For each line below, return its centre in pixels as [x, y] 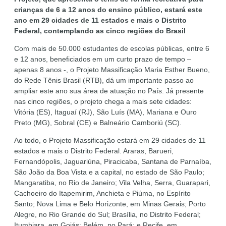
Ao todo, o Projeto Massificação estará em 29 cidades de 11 [110, 140]
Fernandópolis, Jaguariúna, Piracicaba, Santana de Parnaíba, [113, 162]
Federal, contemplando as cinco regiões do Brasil [100, 31]
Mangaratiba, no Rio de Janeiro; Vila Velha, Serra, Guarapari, [112, 183]
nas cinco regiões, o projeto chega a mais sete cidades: [103, 102]
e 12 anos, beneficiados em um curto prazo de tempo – [103, 59]
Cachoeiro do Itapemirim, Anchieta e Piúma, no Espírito [102, 193]
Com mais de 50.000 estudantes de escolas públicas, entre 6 [112, 49]
